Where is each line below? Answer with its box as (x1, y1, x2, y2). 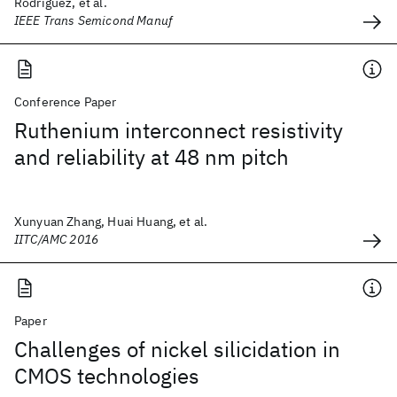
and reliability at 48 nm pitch (14, 143, 289, 171)
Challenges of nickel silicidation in (14, 335, 340, 363)
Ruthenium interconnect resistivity (14, 116, 343, 144)
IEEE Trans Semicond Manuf (14, 12, 172, 28)
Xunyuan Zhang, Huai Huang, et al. (14, 214, 208, 230)
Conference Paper (14, 94, 117, 110)
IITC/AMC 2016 (14, 231, 99, 247)
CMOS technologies (14, 362, 199, 390)
